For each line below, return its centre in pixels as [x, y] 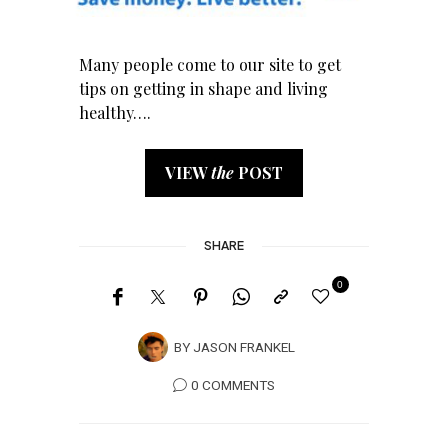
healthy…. [115, 113]
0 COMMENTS [233, 386]
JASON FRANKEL [244, 348]
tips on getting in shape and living [204, 89]
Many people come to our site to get [210, 65]
